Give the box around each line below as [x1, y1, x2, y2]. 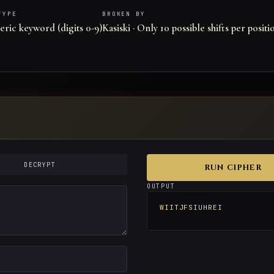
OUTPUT [147, 182, 176, 191]
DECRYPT [24, 160, 56, 169]
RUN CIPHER [204, 162, 262, 173]
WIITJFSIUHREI [160, 203, 223, 212]
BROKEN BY [102, 10, 146, 18]
